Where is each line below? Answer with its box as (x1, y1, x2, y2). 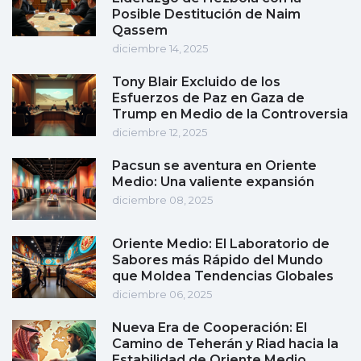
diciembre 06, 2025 (112, 288, 212, 301)
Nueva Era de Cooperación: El (112, 320, 307, 336)
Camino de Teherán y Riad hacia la (112, 336, 338, 352)
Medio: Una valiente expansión (112, 174, 314, 190)
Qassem (112, 23, 168, 39)
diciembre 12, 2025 (112, 126, 207, 139)
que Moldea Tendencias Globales (112, 268, 334, 284)
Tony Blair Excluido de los (112, 74, 280, 90)
